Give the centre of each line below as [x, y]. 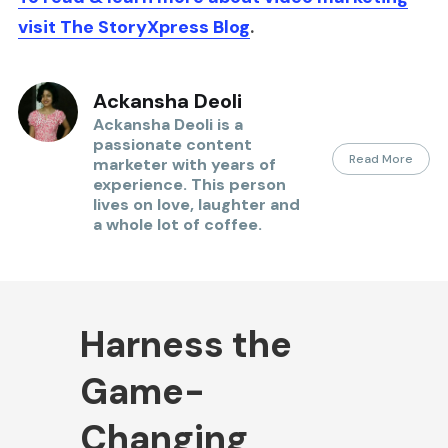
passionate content [172, 145]
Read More [381, 158]
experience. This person [189, 185]
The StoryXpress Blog [154, 26]
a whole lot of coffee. [177, 225]
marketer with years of [184, 165]
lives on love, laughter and [196, 205]
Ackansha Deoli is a [167, 125]
